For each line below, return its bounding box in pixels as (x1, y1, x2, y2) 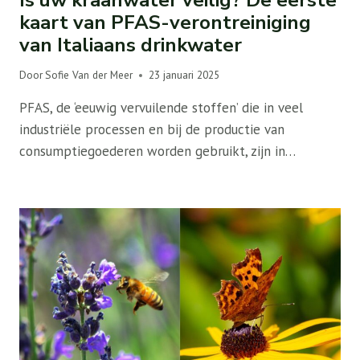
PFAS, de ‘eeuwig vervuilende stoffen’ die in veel (19, 99, 303, 117)
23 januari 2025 (149, 67, 220, 83)
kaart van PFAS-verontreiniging (19, 9, 311, 35)
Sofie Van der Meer (45, 67, 133, 83)
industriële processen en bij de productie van (19, 121, 284, 139)
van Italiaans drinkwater (19, 31, 242, 58)
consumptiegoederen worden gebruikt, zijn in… (19, 142, 296, 161)
